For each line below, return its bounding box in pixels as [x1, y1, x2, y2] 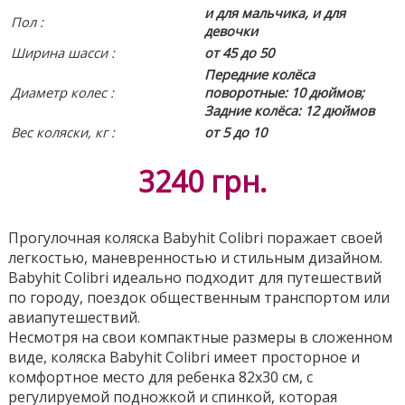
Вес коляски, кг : [10, 123, 115, 141]
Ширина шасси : [10, 43, 115, 61]
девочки [203, 22, 258, 40]
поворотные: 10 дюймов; [203, 83, 364, 101]
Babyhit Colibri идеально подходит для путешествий [7, 268, 381, 287]
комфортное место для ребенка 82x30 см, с [7, 367, 313, 387]
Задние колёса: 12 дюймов [203, 101, 374, 119]
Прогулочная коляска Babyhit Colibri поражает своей [7, 228, 382, 248]
